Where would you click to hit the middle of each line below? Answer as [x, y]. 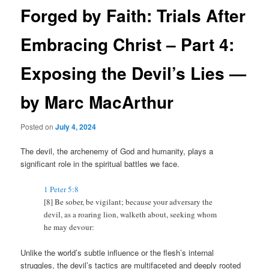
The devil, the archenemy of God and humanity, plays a [117, 151]
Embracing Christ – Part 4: [128, 44]
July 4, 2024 [76, 127]
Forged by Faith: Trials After [133, 15]
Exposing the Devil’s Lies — [134, 73]
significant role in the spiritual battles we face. [100, 164]
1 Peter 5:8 [62, 189]
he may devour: [69, 227]
